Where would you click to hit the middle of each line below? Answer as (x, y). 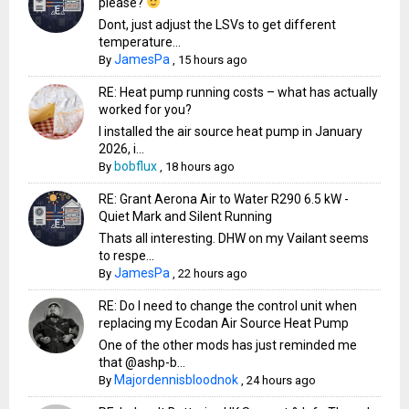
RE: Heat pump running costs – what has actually (239, 92)
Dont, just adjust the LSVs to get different (218, 24)
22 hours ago (213, 273)
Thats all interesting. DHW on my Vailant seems (234, 238)
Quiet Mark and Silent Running (186, 216)
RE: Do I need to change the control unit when (228, 305)
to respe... (127, 255)
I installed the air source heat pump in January (231, 131)
